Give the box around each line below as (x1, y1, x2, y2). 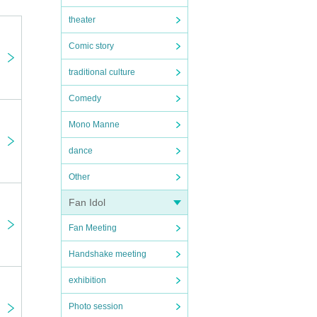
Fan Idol (69, 197, 105, 208)
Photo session (69, 301, 123, 311)
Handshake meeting (69, 249, 146, 259)
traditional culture (69, 67, 135, 77)
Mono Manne (69, 120, 120, 129)
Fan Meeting (69, 223, 117, 233)
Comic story (69, 41, 114, 51)
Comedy (69, 93, 101, 103)
